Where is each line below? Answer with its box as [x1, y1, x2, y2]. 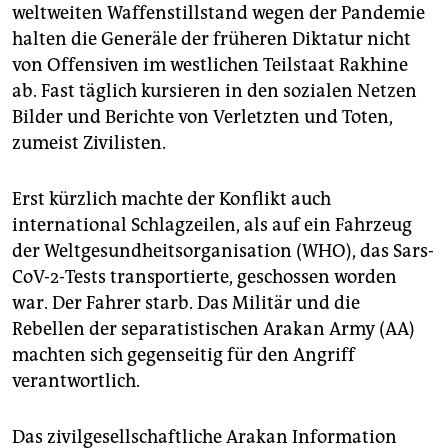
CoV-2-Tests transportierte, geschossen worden [12, 266, 397, 289]
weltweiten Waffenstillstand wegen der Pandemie [12, 2, 425, 25]
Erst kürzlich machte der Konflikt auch [12, 188, 331, 211]
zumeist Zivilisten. [12, 132, 166, 155]
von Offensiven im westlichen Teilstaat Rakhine [12, 54, 408, 77]
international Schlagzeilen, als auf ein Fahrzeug [12, 214, 412, 237]
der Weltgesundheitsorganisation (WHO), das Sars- [12, 240, 434, 263]
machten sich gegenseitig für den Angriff [12, 344, 355, 367]
